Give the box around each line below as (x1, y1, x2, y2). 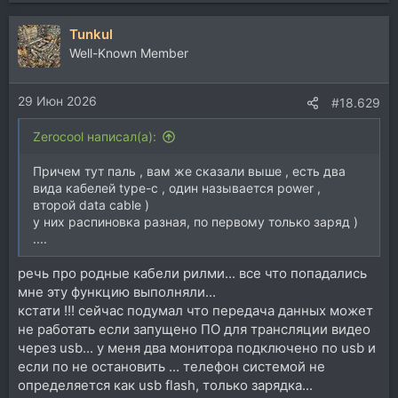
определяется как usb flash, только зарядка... (18, 376, 313, 394)
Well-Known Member (69, 44, 188, 60)
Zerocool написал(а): (33, 129, 156, 145)
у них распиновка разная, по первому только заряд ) (33, 214, 358, 230)
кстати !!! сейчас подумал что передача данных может (18, 301, 373, 319)
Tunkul (69, 25, 113, 43)
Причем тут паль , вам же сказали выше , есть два (33, 163, 346, 179)
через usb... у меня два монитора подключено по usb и (18, 338, 376, 356)
